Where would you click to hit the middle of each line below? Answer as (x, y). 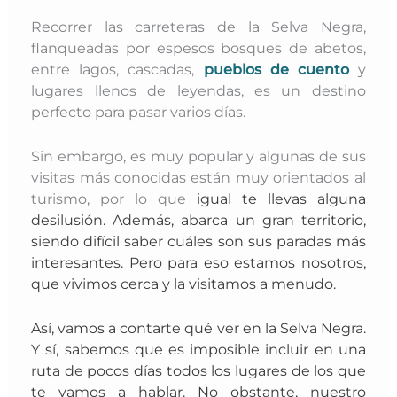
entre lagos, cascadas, (117, 69)
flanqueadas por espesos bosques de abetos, (198, 47)
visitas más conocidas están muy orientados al (198, 177)
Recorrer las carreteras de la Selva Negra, (198, 26)
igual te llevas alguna (276, 198)
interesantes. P (85, 262)
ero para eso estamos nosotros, (252, 262)
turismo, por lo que (109, 198)
